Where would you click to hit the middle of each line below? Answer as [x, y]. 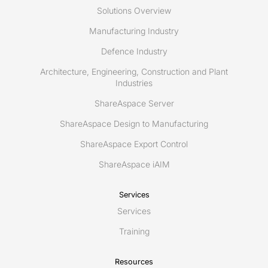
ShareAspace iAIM [134, 165]
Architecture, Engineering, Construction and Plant [134, 72]
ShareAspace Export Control [134, 144]
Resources [134, 262]
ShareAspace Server [134, 103]
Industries [134, 83]
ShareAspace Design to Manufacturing [134, 124]
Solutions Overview [134, 11]
